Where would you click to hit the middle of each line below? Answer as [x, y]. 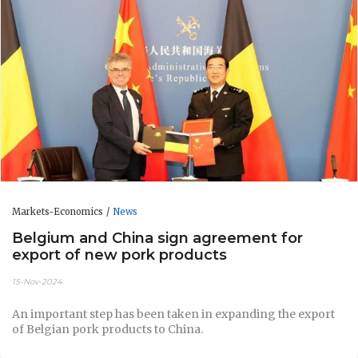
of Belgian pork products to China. [107, 329]
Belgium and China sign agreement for [157, 238]
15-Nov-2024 [37, 281]
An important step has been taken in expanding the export [173, 314]
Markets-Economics [58, 211]
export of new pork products [119, 255]
